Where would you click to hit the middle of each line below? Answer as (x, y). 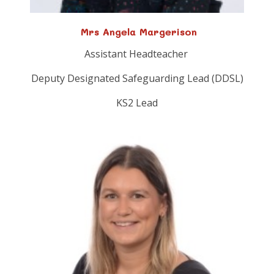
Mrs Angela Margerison (137, 32)
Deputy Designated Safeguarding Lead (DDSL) (137, 79)
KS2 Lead (137, 103)
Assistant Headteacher (137, 54)
